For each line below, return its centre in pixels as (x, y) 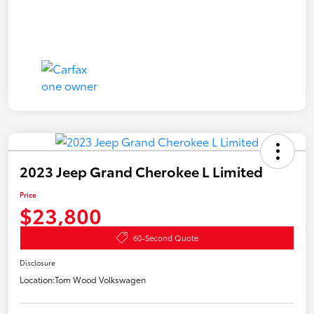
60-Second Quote (165, 237)
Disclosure (37, 262)
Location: (37, 279)
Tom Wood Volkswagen (100, 279)
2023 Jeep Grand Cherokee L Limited (141, 171)
